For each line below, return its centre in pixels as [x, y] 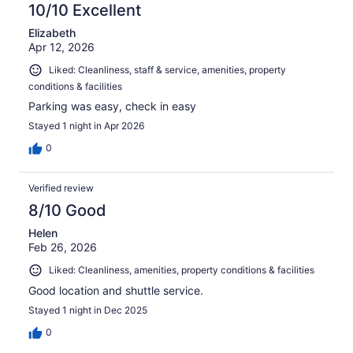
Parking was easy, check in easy [112, 106]
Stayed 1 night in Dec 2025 [88, 310]
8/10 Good [67, 211]
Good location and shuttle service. [116, 290]
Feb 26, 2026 [63, 247]
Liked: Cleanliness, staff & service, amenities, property [167, 70]
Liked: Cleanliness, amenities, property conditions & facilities [182, 270]
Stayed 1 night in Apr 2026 [86, 126]
